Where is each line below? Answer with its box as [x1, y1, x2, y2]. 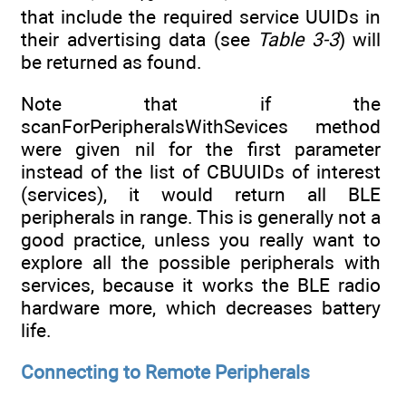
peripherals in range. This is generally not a [21, 205, 381, 228]
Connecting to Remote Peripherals [21, 361, 310, 384]
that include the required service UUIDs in [21, 5, 381, 28]
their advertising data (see [21, 27, 257, 51]
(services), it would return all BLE [21, 182, 381, 206]
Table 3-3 [257, 27, 339, 51]
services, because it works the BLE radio [21, 273, 381, 296]
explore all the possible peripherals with [21, 250, 381, 274]
